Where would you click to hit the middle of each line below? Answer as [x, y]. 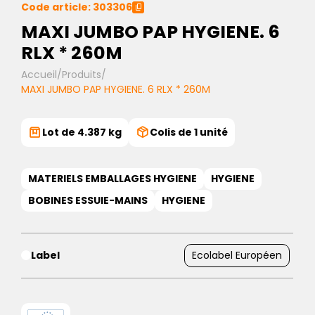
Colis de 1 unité [189, 132]
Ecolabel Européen [237, 255]
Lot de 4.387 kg [82, 132]
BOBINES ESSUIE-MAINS [88, 200]
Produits [82, 74]
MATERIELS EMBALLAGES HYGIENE [112, 178]
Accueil [39, 74]
